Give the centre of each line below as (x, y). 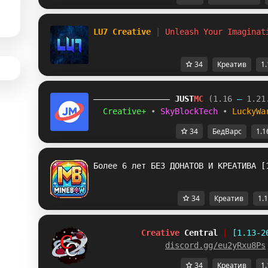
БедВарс (227, 132)
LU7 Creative (124, 32)
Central (201, 233)
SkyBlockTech (191, 111)
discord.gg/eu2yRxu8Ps (215, 245)
